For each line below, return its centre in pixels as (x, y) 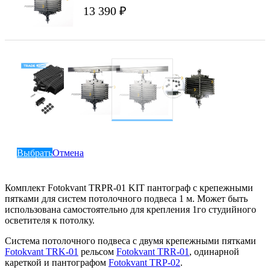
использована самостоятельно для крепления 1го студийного (130, 210)
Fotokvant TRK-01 (42, 252)
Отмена (68, 153)
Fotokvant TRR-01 (153, 252)
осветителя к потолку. (50, 221)
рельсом (97, 252)
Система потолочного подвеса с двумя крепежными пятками (130, 241)
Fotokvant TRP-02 (144, 263)
